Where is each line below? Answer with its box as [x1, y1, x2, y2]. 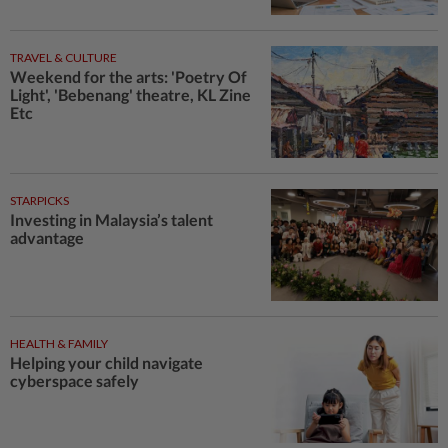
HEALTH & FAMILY [10, 335, 108, 351]
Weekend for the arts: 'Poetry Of [10, 67, 247, 87]
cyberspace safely [10, 370, 142, 390]
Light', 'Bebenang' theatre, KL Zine [10, 85, 251, 105]
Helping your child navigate [10, 352, 203, 372]
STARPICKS [10, 193, 69, 209]
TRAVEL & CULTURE [10, 50, 117, 66]
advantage [10, 228, 84, 248]
